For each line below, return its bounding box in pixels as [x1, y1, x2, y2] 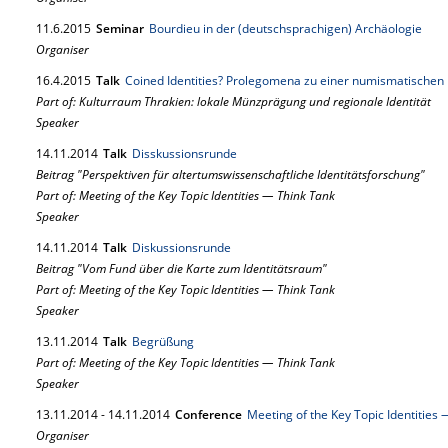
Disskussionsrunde [132, 145, 237, 162]
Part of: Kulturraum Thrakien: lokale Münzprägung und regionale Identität [36, 93, 431, 110]
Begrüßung [132, 333, 194, 350]
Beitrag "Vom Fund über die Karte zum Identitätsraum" [36, 260, 327, 277]
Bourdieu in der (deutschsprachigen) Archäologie [149, 20, 422, 37]
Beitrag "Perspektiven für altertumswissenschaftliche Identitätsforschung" [36, 166, 425, 183]
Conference [175, 406, 242, 423]
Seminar [96, 20, 144, 37]
